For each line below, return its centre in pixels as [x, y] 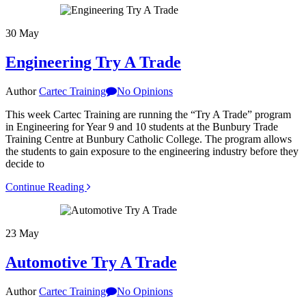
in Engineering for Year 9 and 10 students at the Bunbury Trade [142, 126]
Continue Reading [46, 186]
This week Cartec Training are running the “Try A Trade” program [148, 114]
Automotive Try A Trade [91, 262]
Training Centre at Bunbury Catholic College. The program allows [149, 139]
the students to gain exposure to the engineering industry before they [152, 151]
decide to [25, 163]
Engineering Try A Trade [93, 62]
